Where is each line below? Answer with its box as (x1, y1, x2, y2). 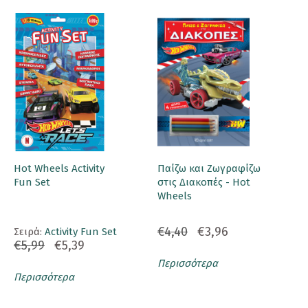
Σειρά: (14, 225, 45, 239)
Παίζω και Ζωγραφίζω (157, 162, 261, 175)
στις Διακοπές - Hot (157, 176, 250, 189)
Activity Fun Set (45, 225, 117, 239)
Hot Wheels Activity (14, 162, 104, 175)
